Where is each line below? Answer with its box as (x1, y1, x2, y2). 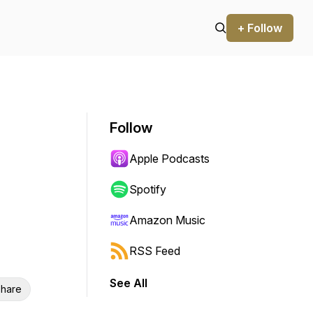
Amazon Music (129, 213, 205, 227)
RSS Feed (129, 244, 180, 258)
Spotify (129, 182, 166, 196)
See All (110, 276, 147, 290)
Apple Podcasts (129, 152, 210, 166)
